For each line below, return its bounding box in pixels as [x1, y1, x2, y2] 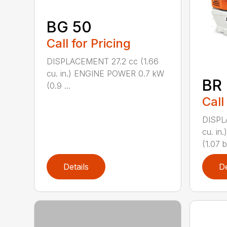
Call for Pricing [47, 35, 131, 51]
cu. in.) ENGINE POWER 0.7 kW [47, 68, 165, 79]
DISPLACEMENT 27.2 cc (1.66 [47, 56, 159, 66]
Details [63, 162, 89, 172]
